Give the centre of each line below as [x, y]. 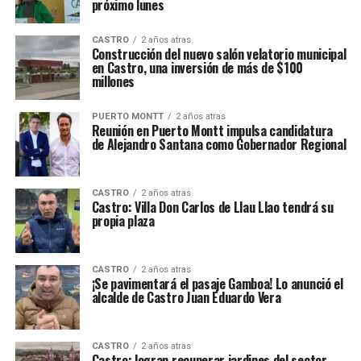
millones [113, 81]
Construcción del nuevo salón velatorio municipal [219, 54]
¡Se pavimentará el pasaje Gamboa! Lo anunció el [217, 284]
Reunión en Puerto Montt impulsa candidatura [212, 131]
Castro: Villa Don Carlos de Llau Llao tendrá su [212, 207]
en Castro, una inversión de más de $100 [197, 68]
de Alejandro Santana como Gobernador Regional [219, 144]
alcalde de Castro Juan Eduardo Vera [186, 297]
